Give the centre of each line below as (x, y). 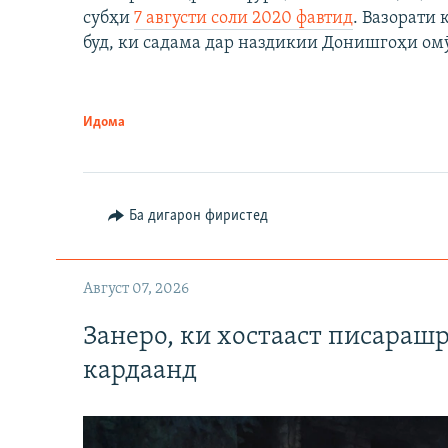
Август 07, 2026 (136, 289)
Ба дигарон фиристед (198, 216)
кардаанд (140, 371)
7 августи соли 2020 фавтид (243, 19)
